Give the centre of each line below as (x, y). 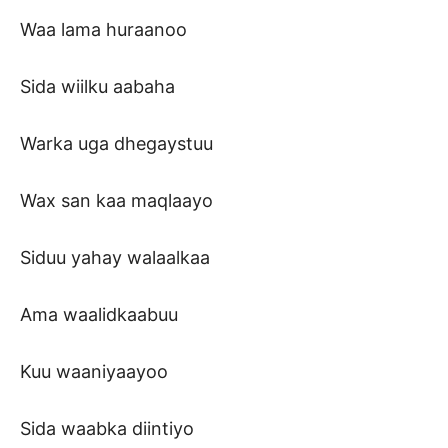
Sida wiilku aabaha (97, 87)
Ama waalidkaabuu (99, 315)
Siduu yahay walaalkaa (115, 258)
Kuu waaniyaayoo (94, 372)
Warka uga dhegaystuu (116, 144)
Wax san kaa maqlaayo (116, 201)
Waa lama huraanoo (103, 30)
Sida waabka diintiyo (107, 429)
